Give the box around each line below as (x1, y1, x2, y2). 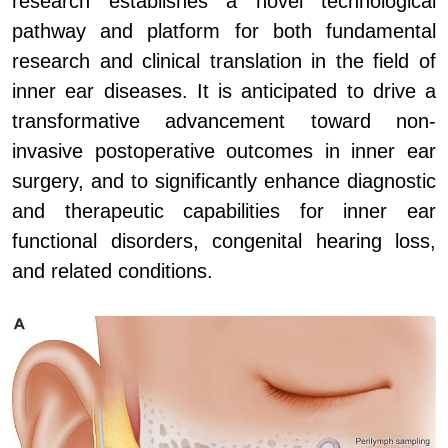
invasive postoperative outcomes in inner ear (12, 140, 436, 163)
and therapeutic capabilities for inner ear (12, 200, 436, 223)
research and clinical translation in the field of (12, 50, 436, 73)
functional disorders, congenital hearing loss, (12, 230, 436, 253)
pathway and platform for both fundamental (12, 20, 436, 43)
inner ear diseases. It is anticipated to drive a (12, 80, 436, 103)
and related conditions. (12, 260, 213, 283)
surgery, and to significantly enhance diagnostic (12, 170, 436, 193)
